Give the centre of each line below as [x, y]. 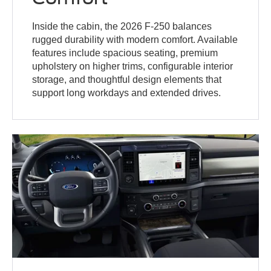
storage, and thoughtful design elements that [127, 79]
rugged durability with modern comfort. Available [135, 39]
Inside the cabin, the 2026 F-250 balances [122, 26]
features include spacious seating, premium [125, 53]
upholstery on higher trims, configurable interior [133, 66]
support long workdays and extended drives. [127, 93]
